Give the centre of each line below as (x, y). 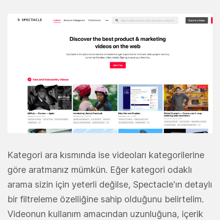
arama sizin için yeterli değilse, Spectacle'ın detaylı (110, 185)
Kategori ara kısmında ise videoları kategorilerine (106, 155)
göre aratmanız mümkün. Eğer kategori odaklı (100, 170)
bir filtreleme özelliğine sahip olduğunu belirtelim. (106, 199)
